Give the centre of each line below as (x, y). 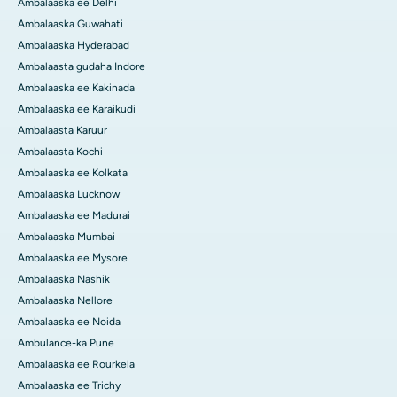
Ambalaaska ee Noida (69, 322)
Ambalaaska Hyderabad (74, 46)
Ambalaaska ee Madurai (74, 216)
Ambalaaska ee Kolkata (73, 173)
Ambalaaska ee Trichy (69, 386)
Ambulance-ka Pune (66, 343)
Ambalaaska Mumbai (66, 237)
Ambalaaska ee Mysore (73, 258)
